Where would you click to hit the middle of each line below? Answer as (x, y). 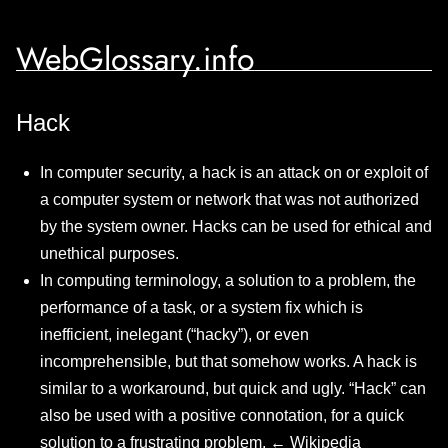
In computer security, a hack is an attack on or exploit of (234, 172)
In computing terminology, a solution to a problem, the (228, 280)
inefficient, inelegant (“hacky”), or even (174, 334)
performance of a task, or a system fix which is (201, 307)
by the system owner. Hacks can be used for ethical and (236, 226)
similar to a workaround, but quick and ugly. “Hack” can (233, 388)
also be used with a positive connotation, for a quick (222, 415)
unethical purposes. (109, 253)
